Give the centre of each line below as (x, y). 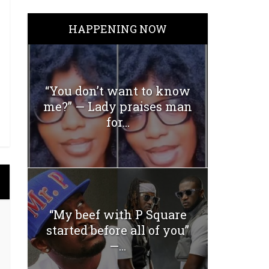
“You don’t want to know (118, 90)
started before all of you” (118, 230)
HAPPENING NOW (118, 29)
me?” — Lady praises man (118, 106)
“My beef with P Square (118, 215)
